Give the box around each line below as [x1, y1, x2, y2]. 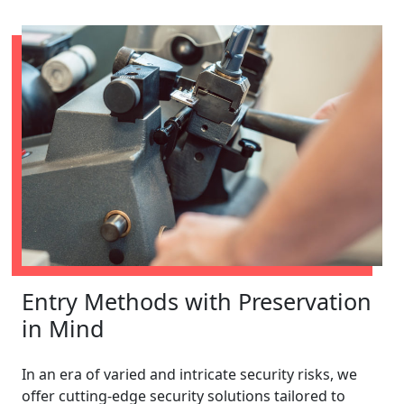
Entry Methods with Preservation [22, 285, 372, 317]
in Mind [22, 312, 105, 344]
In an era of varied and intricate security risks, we [22, 363, 357, 384]
